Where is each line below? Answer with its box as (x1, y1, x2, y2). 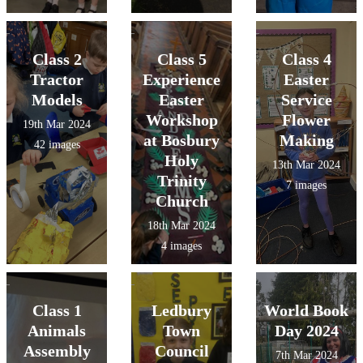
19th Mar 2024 (23, 118, 91, 130)
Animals (28, 322, 86, 340)
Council (154, 342, 209, 360)
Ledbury (152, 301, 211, 319)
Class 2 (32, 50, 82, 68)
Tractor (30, 70, 83, 88)
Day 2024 (274, 322, 339, 340)
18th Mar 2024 (147, 220, 216, 232)
